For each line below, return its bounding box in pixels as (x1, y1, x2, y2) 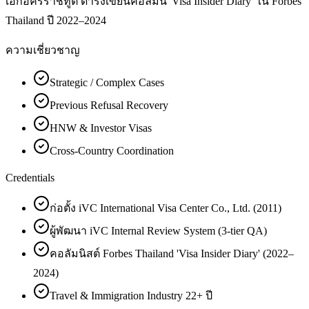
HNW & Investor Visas (50, 121, 152, 134)
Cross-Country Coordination (50, 144, 174, 157)
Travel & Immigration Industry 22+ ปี (50, 289, 212, 301)
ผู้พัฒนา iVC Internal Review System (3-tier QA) (50, 224, 267, 237)
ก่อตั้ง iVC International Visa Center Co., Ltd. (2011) (50, 201, 281, 214)
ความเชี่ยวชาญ (6, 43, 80, 56)
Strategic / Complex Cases (50, 76, 164, 88)
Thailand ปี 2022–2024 (6, 14, 106, 26)
